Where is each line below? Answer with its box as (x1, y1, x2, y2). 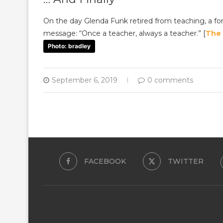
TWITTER (167, 156, 204, 166)
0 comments (147, 75, 193, 85)
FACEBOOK (84, 156, 126, 166)
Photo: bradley (48, 42, 91, 50)
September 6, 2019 (52, 75, 117, 85)
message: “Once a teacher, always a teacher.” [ (43, 28, 206, 38)
